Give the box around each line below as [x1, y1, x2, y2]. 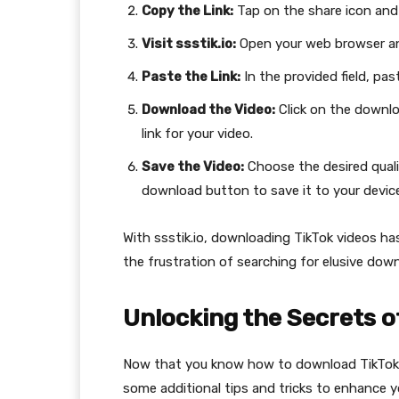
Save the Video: [142, 159, 244, 175]
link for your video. [142, 126, 253, 142]
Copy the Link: [142, 3, 233, 20]
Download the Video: [142, 102, 275, 118]
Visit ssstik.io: [142, 36, 236, 53]
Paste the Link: [142, 69, 240, 85]
